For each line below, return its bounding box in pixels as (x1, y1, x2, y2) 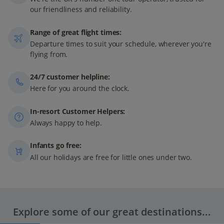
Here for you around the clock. (30, 83, 129, 93)
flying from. (30, 49, 68, 59)
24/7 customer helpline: (30, 72, 110, 82)
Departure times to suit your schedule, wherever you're (30, 38, 211, 48)
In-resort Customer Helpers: (30, 106, 125, 116)
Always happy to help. (30, 117, 102, 127)
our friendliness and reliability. (30, 4, 132, 14)
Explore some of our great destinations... (13, 204, 211, 218)
